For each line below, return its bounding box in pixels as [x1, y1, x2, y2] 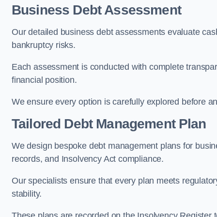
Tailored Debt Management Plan [12, 116, 206, 131]
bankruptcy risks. [12, 40, 76, 50]
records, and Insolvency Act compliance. [12, 154, 164, 164]
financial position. [12, 75, 77, 85]
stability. [12, 189, 42, 199]
